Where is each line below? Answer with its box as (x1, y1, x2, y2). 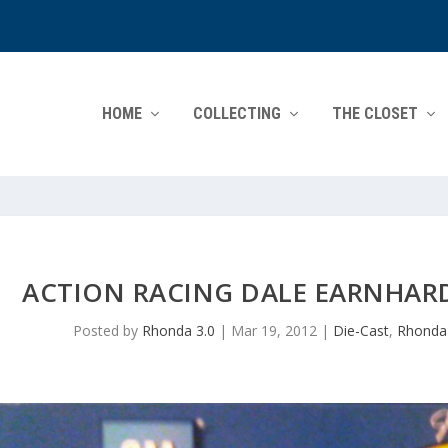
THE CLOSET (332, 104, 418, 123)
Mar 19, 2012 (230, 321, 317, 340)
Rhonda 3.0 (141, 321, 215, 340)
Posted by (72, 321, 142, 340)
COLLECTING (193, 104, 281, 123)
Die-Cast (332, 321, 389, 340)
